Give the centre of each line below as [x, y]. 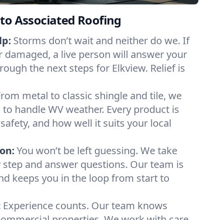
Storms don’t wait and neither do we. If [101, 41]
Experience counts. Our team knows [85, 206]
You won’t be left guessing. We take [97, 151]
